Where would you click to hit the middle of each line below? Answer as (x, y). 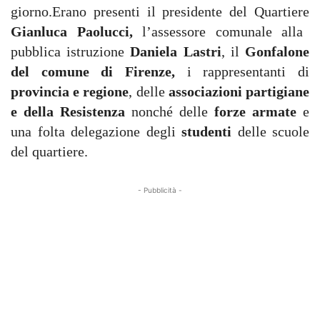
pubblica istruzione (71, 51)
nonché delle (170, 111)
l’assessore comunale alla (218, 31)
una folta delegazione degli (96, 131)
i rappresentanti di (248, 71)
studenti (210, 131)
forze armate (255, 111)
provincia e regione (70, 91)
